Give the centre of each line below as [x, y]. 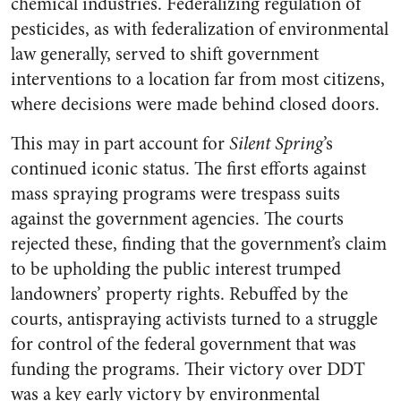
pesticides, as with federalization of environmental [200, 29]
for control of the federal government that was [183, 344]
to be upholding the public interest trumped [176, 269]
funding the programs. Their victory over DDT [188, 369]
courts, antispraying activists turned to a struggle [194, 319]
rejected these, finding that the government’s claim [199, 244]
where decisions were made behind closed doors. [195, 104]
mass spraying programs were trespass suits [175, 194]
